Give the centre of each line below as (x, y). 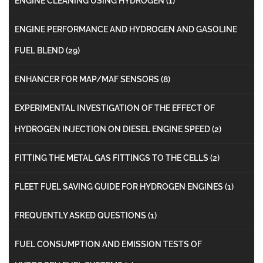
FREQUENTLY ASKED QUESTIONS (81, 215)
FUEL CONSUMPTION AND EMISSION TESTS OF (108, 244)
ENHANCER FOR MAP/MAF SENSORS (88, 79)
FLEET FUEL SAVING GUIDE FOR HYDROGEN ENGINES (120, 186)
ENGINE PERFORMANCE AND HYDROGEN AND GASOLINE (126, 29)
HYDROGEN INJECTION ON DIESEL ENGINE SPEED (113, 129)
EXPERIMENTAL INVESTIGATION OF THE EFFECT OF (115, 108)
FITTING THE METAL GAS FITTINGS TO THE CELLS (112, 158)
